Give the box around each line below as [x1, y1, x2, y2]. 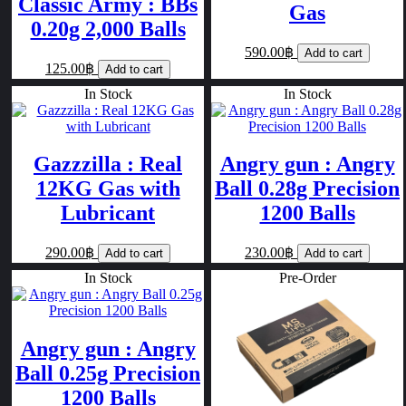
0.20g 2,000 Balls [30, 16, 186, 41]
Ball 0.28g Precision [215, 177, 400, 201]
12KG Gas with [35, 177, 180, 201]
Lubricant [61, 201, 155, 226]
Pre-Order [278, 270, 336, 286]
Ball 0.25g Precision [15, 362, 200, 386]
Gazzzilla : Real [34, 152, 182, 177]
